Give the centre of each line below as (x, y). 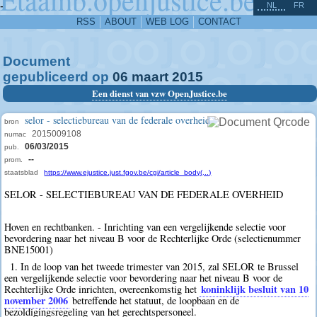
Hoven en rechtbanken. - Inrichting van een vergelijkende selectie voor (145, 227)
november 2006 (36, 300)
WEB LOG (167, 22)
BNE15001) (29, 250)
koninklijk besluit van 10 (255, 289)
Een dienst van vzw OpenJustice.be (160, 93)
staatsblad (22, 172)
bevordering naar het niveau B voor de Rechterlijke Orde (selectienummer (153, 238)
